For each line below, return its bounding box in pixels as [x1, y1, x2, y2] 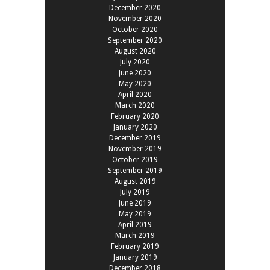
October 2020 [112, 25, 158, 34]
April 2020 [118, 90, 152, 99]
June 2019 [119, 198, 151, 207]
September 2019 [108, 166, 162, 175]
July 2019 [120, 187, 150, 196]
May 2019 [119, 209, 151, 218]
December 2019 [109, 133, 161, 142]
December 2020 [109, 3, 161, 12]
